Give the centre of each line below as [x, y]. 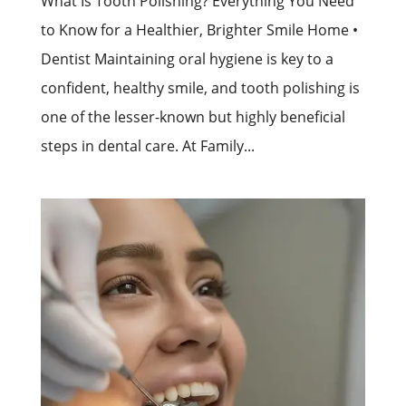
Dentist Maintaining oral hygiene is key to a [187, 59]
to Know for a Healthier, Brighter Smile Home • [199, 30]
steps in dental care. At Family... [147, 146]
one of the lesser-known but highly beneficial [193, 117]
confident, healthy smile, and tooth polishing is [200, 88]
